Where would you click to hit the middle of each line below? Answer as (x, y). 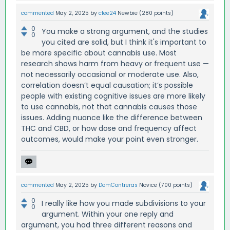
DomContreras (118, 185)
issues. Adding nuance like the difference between (112, 118)
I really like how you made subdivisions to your (124, 204)
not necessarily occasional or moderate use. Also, (110, 75)
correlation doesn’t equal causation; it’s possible (107, 85)
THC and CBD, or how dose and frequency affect (109, 129)
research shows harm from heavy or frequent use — (115, 64)
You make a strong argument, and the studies (125, 32)
